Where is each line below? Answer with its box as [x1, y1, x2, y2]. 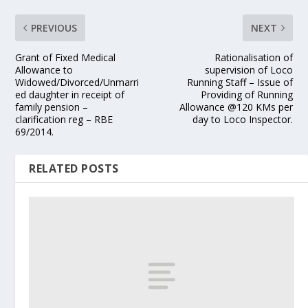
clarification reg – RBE [15, 113, 113, 126]
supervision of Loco [204, 63, 293, 77]
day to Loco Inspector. [192, 113, 293, 126]
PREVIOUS [31, 21, 78, 35]
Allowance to [15, 63, 74, 77]
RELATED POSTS [29, 161, 119, 177]
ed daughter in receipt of [15, 88, 125, 102]
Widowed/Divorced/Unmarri [15, 76, 140, 89]
